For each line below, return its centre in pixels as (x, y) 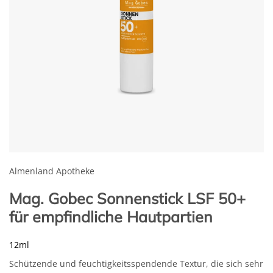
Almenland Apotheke (52, 171)
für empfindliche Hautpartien (111, 217)
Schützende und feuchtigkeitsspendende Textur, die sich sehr (136, 264)
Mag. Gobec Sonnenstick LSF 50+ (127, 199)
